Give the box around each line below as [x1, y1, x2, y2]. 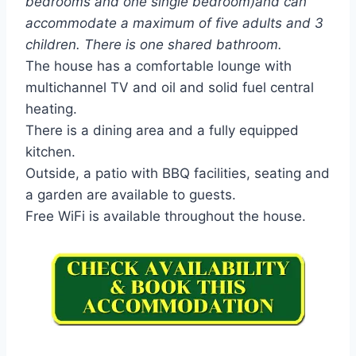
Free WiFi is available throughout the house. [25, 207, 306, 224]
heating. [25, 100, 77, 117]
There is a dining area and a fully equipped [25, 122, 299, 138]
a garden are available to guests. [25, 186, 236, 203]
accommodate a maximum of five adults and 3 [25, 14, 323, 31]
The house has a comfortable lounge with [25, 57, 292, 74]
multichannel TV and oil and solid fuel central [25, 79, 314, 95]
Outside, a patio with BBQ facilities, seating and [25, 164, 330, 181]
